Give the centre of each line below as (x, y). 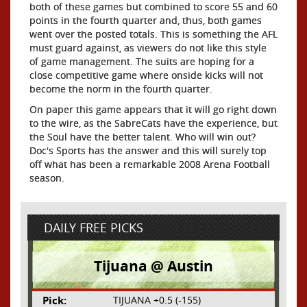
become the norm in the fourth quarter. (121, 89)
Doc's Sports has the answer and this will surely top (148, 150)
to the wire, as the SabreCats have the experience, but (153, 123)
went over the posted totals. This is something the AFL (153, 34)
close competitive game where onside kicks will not (146, 75)
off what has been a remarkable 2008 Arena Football (150, 164)
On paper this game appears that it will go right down (153, 109)
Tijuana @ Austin (153, 266)
